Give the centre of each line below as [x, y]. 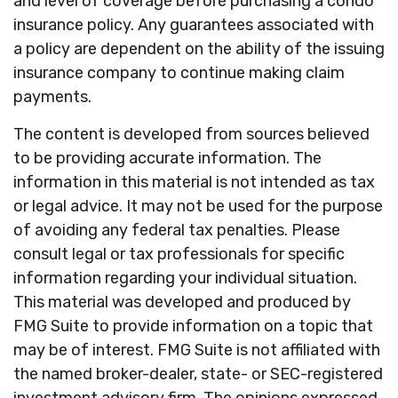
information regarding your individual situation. [185, 278]
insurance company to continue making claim [179, 73]
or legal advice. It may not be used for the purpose [198, 206]
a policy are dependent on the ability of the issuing [199, 49]
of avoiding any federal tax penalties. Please [177, 230]
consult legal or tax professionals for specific [179, 254]
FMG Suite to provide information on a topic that [193, 326]
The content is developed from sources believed [191, 134]
